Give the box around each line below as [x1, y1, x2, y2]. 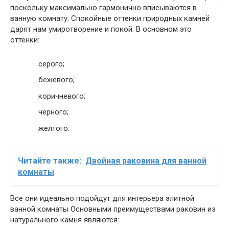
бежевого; [38, 75, 75, 85]
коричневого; [38, 91, 85, 101]
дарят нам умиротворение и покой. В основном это [10, 25, 192, 34]
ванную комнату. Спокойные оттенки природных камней [10, 14, 210, 24]
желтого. [38, 123, 70, 133]
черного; [38, 107, 68, 117]
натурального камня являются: [10, 215, 119, 224]
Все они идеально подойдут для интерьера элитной [10, 193, 194, 203]
